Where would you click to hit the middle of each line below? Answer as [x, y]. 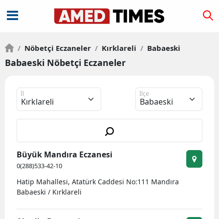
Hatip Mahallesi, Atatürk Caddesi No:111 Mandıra [98, 182]
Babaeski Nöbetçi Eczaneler [65, 63]
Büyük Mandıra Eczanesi [65, 154]
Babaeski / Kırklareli [49, 192]
